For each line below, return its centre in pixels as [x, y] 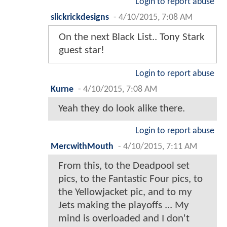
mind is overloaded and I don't [124, 219]
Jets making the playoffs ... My [124, 206]
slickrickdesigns [80, 18]
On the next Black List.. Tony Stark [132, 37]
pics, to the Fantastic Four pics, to [130, 179]
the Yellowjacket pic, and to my [125, 193]
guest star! [82, 51]
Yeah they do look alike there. [122, 109]
